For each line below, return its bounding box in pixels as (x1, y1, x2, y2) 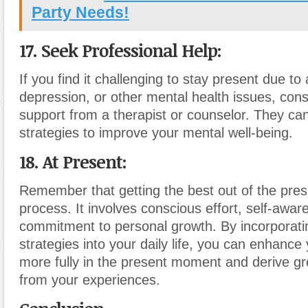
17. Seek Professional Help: (19, 38, 221, 62)
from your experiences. (19, 272, 160, 287)
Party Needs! (32, 3, 129, 21)
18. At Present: (19, 150, 126, 173)
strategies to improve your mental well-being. (19, 125, 293, 140)
